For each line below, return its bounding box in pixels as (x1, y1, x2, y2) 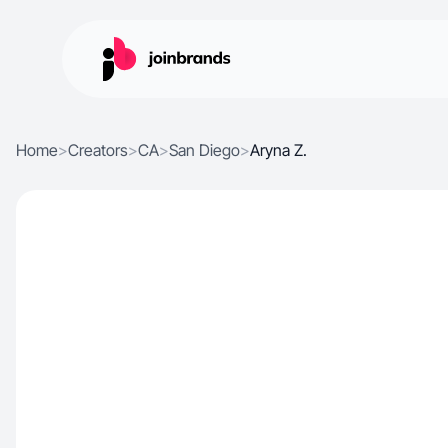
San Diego (169, 140, 240, 160)
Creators (68, 140, 128, 160)
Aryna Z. (250, 140, 307, 160)
